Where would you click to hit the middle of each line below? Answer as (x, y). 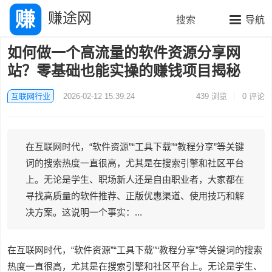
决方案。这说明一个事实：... (84, 212)
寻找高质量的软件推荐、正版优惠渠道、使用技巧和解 (135, 195)
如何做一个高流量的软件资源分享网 (124, 52)
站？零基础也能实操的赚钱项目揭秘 (124, 70)
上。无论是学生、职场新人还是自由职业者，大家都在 (135, 179)
